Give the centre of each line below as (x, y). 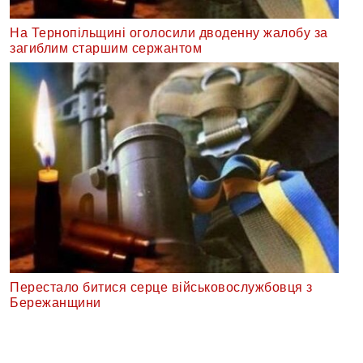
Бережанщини (56, 303)
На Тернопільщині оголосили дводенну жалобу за (169, 32)
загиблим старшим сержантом (106, 48)
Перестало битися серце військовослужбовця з (161, 288)
